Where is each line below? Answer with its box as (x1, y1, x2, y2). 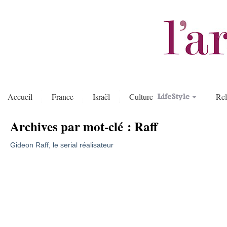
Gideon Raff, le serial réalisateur (10, 141, 113, 149)
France (52, 91, 73, 102)
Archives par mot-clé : (10, 117, 134, 136)
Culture (129, 91, 156, 102)
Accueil (8, 91, 32, 102)
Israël (93, 91, 110, 102)
